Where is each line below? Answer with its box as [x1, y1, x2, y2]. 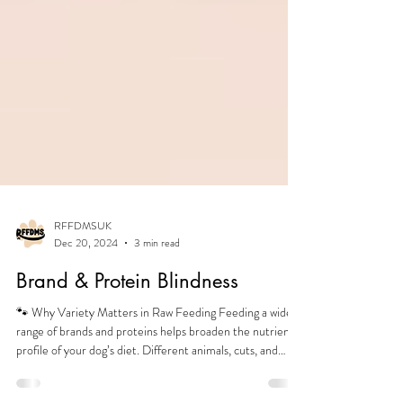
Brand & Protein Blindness [16, 364, 238, 390]
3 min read [134, 331, 180, 348]
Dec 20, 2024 [54, 331, 118, 348]
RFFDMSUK [54, 315, 112, 332]
